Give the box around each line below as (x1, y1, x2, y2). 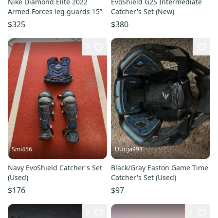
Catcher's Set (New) (111, 6, 174, 16)
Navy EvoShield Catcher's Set (8, 163, 102, 173)
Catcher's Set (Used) (111, 173, 176, 182)
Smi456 (12, 145, 32, 154)
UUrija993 (115, 145, 143, 154)
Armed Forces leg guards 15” (8, 6, 102, 16)
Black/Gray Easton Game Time (111, 163, 208, 173)
